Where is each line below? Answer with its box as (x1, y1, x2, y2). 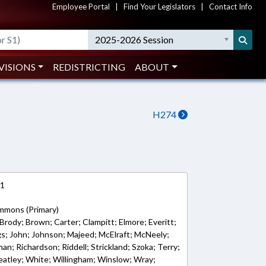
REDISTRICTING (53, 61, 126, 72)
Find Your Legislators (123, 2, 195, 11)
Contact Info (209, 2, 252, 11)
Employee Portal (52, 2, 110, 11)
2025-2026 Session (95, 34, 174, 45)
